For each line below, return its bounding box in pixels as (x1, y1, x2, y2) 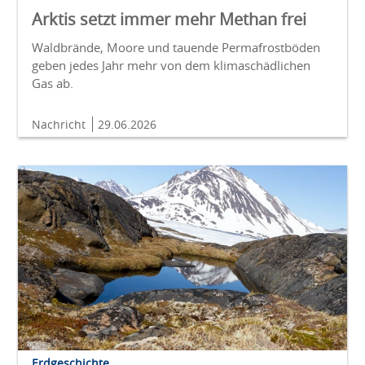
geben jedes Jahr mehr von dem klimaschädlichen (32, 57, 310, 74)
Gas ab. (32, 75, 73, 92)
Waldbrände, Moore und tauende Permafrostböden (32, 39, 320, 56)
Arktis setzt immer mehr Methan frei (32, 8, 306, 31)
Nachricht (32, 117, 89, 133)
